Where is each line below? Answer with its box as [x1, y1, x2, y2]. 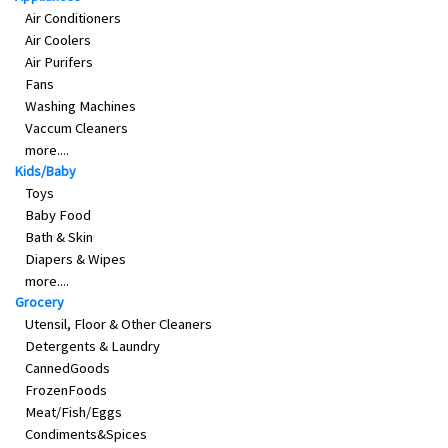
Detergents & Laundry [25, 337, 160, 356]
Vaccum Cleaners [25, 119, 128, 138]
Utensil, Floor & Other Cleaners [25, 315, 212, 334]
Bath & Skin [25, 228, 93, 247]
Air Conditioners [25, 9, 121, 28]
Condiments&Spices [25, 425, 147, 444]
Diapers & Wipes [25, 250, 126, 269]
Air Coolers [25, 31, 91, 50]
